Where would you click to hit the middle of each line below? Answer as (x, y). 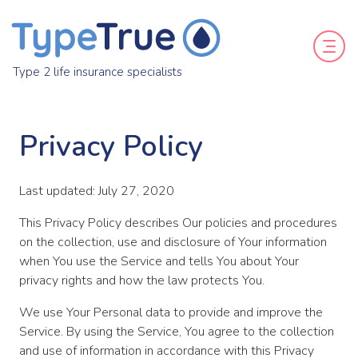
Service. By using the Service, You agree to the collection (177, 331)
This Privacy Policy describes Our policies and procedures (178, 223)
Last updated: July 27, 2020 (97, 191)
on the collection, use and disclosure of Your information (173, 242)
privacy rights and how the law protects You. (142, 280)
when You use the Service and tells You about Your (159, 261)
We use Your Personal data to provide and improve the (171, 312)
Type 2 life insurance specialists (97, 72)
